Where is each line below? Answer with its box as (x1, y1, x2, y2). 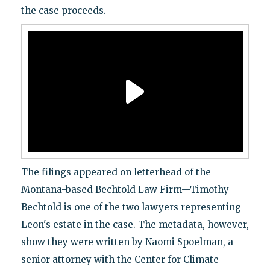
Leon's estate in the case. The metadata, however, (20, 219, 249, 231)
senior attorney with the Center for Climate (20, 254, 219, 266)
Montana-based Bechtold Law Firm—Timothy (20, 184, 229, 196)
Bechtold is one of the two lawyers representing (20, 201, 241, 213)
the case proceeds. (20, 5, 106, 17)
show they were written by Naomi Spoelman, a (20, 236, 233, 248)
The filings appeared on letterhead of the (20, 166, 211, 178)
